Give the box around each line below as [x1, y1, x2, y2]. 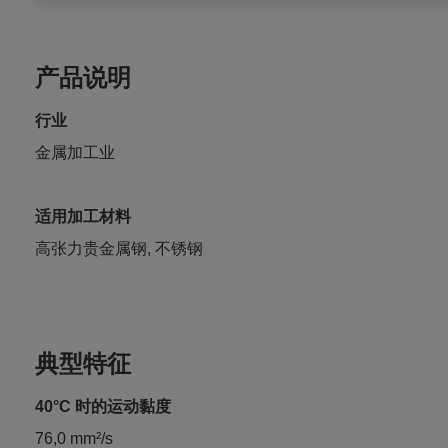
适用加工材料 [34, 208, 131, 225]
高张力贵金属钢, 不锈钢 [34, 240, 203, 257]
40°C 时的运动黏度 [34, 398, 171, 415]
